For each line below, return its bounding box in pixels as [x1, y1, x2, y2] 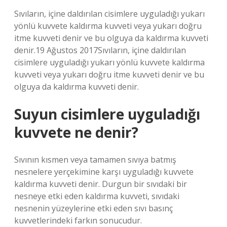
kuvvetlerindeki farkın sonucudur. [14, 215, 142, 226]
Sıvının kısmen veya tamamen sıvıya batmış [14, 154, 176, 165]
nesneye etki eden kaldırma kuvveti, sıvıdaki [14, 191, 179, 202]
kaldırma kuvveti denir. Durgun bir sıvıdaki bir [14, 178, 187, 190]
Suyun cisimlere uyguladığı [14, 104, 200, 124]
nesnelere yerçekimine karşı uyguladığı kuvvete [14, 166, 194, 177]
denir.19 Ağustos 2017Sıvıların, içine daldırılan [14, 45, 186, 56]
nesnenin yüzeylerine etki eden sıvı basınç [14, 203, 173, 214]
